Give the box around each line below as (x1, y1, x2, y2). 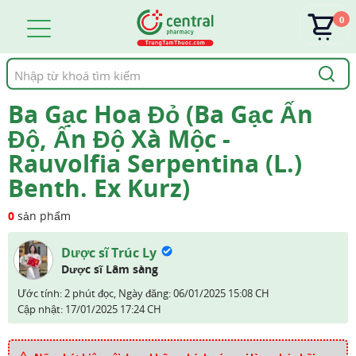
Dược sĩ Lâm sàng (61, 261, 158, 277)
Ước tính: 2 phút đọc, (17, 286, 118, 300)
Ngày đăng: (118, 286, 173, 300)
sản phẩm (14, 208, 71, 223)
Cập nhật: (17, 302, 65, 316)
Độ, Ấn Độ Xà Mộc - (8, 122, 230, 155)
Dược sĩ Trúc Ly (61, 244, 157, 261)
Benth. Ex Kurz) (8, 172, 190, 204)
